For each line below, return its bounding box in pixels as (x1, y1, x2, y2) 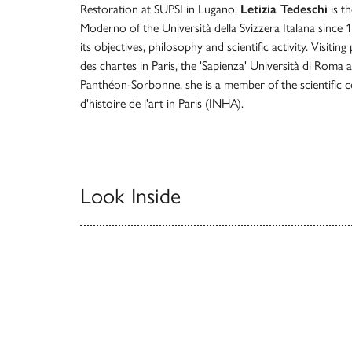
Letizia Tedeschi (240, 2, 328, 16)
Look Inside (80, 182, 181, 209)
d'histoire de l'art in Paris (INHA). (80, 96, 244, 111)
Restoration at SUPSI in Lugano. (80, 2, 240, 16)
